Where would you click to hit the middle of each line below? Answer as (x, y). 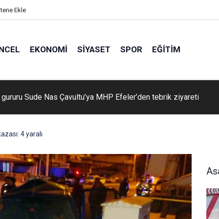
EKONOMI (48, 49)
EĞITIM (166, 49)
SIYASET (94, 49)
